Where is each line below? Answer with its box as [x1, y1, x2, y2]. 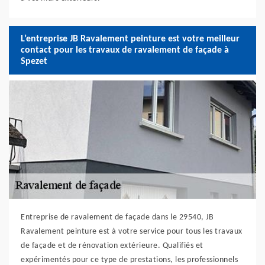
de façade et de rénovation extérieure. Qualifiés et [21, 241, 203, 250]
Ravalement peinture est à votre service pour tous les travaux [21, 227, 243, 236]
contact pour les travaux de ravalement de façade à [21, 45, 229, 55]
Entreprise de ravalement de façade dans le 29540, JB [21, 213, 214, 222]
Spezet [21, 56, 47, 66]
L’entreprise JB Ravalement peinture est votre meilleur [21, 34, 240, 44]
